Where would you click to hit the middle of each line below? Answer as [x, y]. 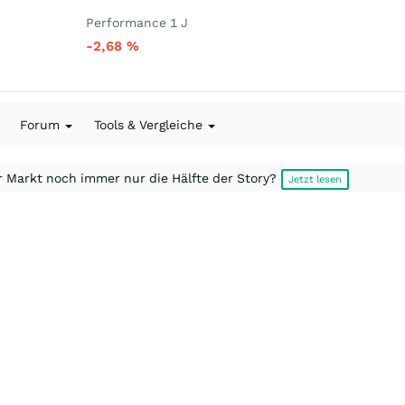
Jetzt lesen [315, 179]
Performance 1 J [137, 23]
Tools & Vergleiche [150, 125]
